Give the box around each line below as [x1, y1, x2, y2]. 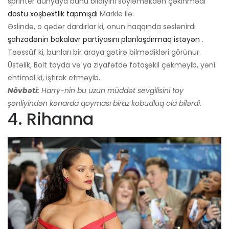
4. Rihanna [8, 107, 94, 130]
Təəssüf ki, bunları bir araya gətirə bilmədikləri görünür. [8, 47, 201, 57]
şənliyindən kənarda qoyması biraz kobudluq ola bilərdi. [8, 98, 201, 108]
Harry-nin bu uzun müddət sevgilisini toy [41, 85, 184, 96]
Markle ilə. [98, 8, 134, 19]
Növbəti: [8, 85, 39, 96]
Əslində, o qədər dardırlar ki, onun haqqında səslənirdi [8, 21, 196, 32]
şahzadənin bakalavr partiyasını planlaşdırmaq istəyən [8, 34, 200, 44]
